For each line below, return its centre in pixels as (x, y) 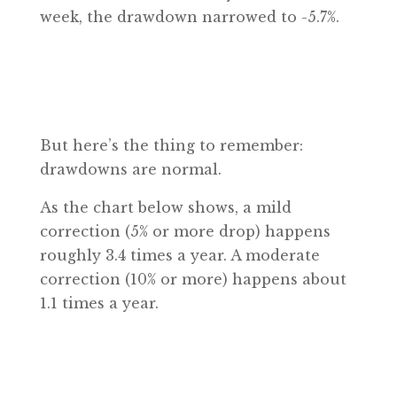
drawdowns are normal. (130, 169)
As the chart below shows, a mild (165, 207)
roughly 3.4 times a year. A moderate (179, 255)
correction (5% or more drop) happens (185, 231)
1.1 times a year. (99, 303)
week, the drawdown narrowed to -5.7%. (189, 17)
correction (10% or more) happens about (193, 279)
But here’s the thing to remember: (171, 145)
